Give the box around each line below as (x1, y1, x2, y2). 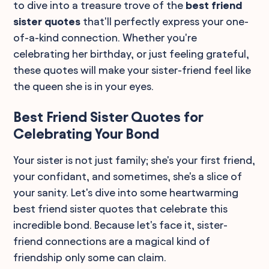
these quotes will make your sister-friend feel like (13, 64, 252, 76)
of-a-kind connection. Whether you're (13, 32, 198, 43)
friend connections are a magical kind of (13, 235, 211, 247)
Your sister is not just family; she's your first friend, (13, 154, 256, 166)
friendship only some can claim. (13, 252, 167, 263)
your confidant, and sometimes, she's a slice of (13, 171, 243, 182)
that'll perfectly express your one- (80, 16, 249, 27)
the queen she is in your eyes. (13, 80, 154, 92)
